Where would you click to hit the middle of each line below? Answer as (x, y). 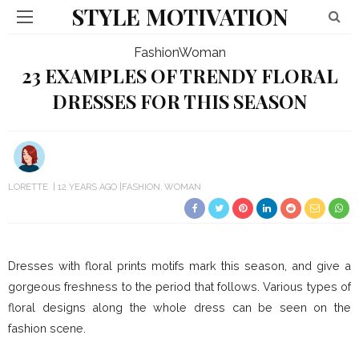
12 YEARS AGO (87, 187)
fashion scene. (47, 328)
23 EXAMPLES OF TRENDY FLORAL (179, 76)
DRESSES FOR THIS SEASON (179, 101)
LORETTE (28, 187)
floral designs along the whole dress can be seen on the (179, 307)
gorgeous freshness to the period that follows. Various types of (179, 286)
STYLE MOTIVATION (179, 16)
